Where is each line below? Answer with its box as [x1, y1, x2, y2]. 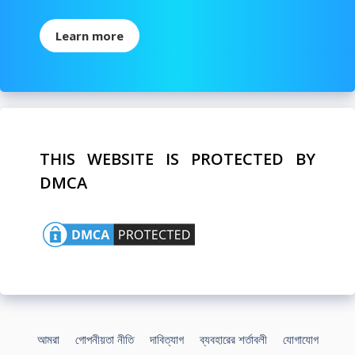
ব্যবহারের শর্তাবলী [199, 330, 267, 347]
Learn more [55, 27, 124, 44]
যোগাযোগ [282, 330, 319, 347]
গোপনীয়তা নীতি [74, 330, 134, 347]
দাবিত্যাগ [149, 330, 184, 347]
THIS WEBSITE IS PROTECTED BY [40, 147, 315, 170]
